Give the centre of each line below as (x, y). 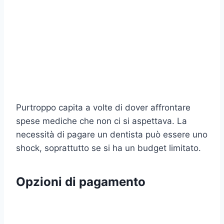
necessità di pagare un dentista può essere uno (112, 134)
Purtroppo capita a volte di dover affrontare (103, 107)
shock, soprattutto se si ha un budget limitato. (108, 148)
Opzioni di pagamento (81, 181)
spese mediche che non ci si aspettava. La (101, 121)
